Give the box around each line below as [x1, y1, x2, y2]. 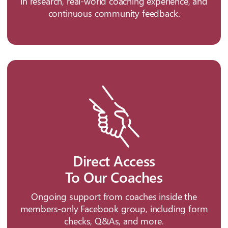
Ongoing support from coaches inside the [31, 190, 197, 203]
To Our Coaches [65, 167, 163, 187]
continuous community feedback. [48, 7, 180, 20]
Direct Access [73, 151, 155, 170]
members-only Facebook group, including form [20, 203, 208, 215]
